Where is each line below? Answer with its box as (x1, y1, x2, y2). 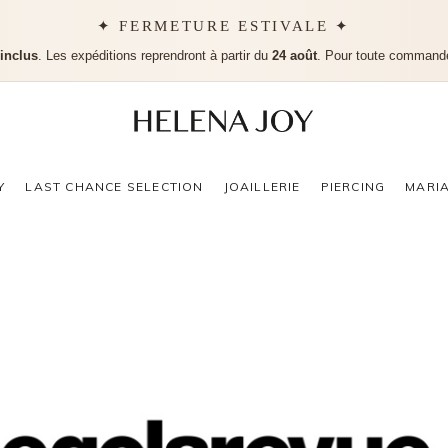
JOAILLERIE (223, 178, 301, 194)
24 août (271, 48, 317, 63)
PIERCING (320, 178, 386, 194)
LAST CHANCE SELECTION (25, 178, 204, 194)
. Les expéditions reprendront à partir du (37, 48, 272, 63)
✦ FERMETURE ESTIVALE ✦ (96, 18, 352, 34)
